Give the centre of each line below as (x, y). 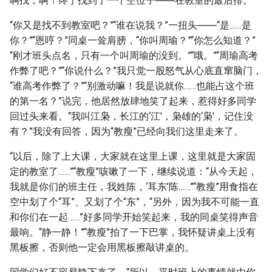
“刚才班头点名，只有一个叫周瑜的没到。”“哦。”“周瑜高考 (134, 56)
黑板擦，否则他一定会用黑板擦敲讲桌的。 (102, 247)
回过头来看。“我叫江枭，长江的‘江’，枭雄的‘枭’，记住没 (131, 116)
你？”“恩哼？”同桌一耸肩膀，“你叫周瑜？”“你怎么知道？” (133, 40)
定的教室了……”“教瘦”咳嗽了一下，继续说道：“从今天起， (134, 172)
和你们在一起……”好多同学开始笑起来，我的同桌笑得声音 (134, 217)
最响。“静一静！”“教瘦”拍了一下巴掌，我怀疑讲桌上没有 (133, 232)
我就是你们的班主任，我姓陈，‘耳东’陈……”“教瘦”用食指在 (134, 187)
